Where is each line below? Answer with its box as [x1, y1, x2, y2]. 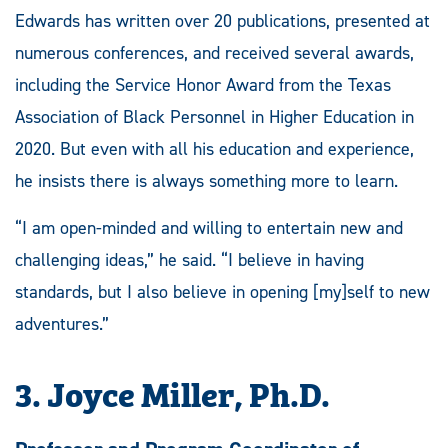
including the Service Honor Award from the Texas [15, 72, 391, 97]
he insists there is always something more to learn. [15, 168, 398, 193]
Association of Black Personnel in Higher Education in [15, 104, 414, 129]
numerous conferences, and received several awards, [15, 40, 414, 65]
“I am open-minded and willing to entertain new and [15, 215, 403, 240]
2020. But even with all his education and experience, [15, 136, 414, 161]
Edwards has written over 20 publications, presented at [15, 8, 430, 33]
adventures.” [15, 311, 109, 336]
